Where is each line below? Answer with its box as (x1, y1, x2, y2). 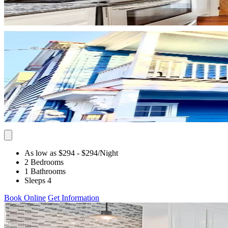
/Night (98, 148, 118, 157)
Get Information (48, 193, 99, 202)
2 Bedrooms (24, 157, 64, 166)
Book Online (4, 193, 46, 202)
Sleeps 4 (24, 176, 51, 185)
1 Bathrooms (24, 166, 66, 176)
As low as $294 (24, 148, 75, 157)
